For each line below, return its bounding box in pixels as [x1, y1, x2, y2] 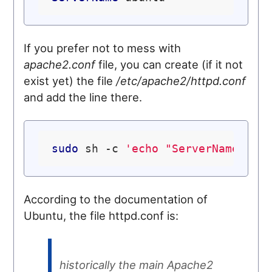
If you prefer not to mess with [24, 41, 182, 55]
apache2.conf [24, 57, 96, 71]
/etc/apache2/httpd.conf [116, 73, 246, 87]
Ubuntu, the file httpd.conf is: [24, 208, 179, 222]
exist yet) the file [24, 73, 117, 87]
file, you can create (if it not [95, 57, 243, 71]
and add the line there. [24, 90, 143, 104]
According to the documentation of [24, 192, 208, 206]
